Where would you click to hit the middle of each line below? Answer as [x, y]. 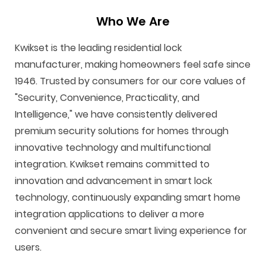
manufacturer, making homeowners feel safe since [133, 65]
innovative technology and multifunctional [113, 148]
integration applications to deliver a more [110, 214]
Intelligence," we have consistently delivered [116, 115]
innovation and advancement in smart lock [113, 181]
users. [28, 248]
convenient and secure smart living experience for [131, 231]
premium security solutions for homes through [122, 131]
